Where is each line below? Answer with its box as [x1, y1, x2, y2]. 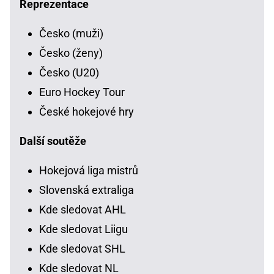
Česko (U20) [39, 66, 99, 80]
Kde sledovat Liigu [39, 223, 128, 236]
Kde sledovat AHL [39, 203, 126, 217]
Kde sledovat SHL [39, 242, 125, 256]
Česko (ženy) [39, 46, 103, 60]
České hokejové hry [39, 105, 134, 119]
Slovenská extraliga [39, 183, 134, 197]
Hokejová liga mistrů [39, 164, 138, 177]
